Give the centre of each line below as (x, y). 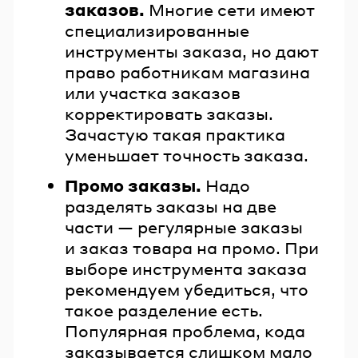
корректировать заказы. (169, 114)
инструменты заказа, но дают (192, 52)
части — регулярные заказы (184, 227)
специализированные (157, 31)
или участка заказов (153, 93)
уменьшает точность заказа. (187, 155)
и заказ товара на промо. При (192, 247)
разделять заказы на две (171, 206)
